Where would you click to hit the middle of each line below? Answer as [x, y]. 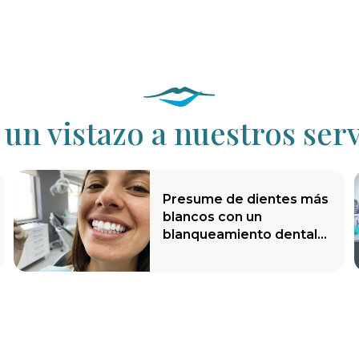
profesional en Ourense [242, 252]
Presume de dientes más [246, 199]
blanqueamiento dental [240, 234]
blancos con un [213, 216]
